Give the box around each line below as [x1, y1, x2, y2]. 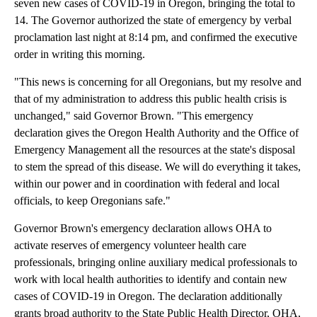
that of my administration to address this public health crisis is [14, 93, 287, 105]
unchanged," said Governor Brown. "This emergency [14, 110, 253, 122]
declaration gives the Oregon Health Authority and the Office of [14, 127, 299, 139]
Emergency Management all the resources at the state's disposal [14, 144, 295, 156]
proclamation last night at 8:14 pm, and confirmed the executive [14, 31, 297, 44]
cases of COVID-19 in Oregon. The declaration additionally [14, 290, 282, 303]
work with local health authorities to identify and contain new [14, 273, 287, 286]
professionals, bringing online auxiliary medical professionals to [14, 256, 297, 269]
